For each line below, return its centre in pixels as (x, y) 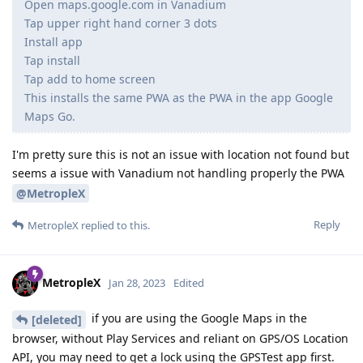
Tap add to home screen (90, 79)
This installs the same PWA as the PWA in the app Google (179, 98)
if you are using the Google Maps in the (198, 318)
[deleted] (57, 319)
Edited (189, 282)
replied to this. (114, 225)
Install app (53, 42)
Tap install (52, 61)
